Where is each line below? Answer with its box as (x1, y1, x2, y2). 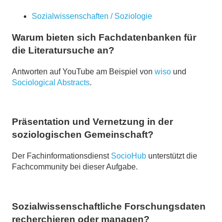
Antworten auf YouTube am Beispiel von (12, 67, 155, 76)
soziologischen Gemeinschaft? (12, 129, 154, 140)
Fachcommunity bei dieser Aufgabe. (12, 163, 138, 171)
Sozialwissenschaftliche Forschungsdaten (12, 201, 206, 212)
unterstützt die (146, 152, 197, 161)
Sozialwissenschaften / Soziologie (32, 12, 152, 21)
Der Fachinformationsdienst (12, 152, 111, 161)
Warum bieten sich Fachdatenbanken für (12, 32, 196, 43)
